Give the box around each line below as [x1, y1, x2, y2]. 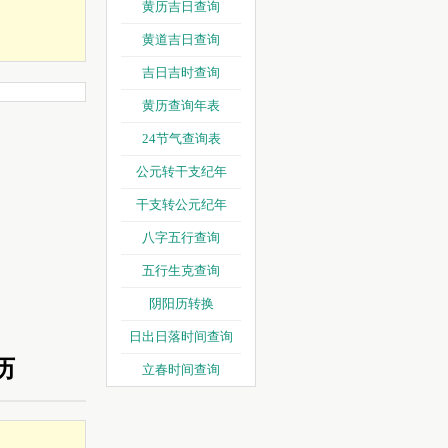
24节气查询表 [141, 131, 221, 146]
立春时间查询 [142, 362, 220, 377]
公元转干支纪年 [135, 164, 227, 179]
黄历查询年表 [142, 98, 220, 113]
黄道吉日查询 [142, 32, 220, 47]
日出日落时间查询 [129, 329, 233, 344]
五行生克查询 [142, 263, 220, 278]
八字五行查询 [142, 230, 220, 245]
